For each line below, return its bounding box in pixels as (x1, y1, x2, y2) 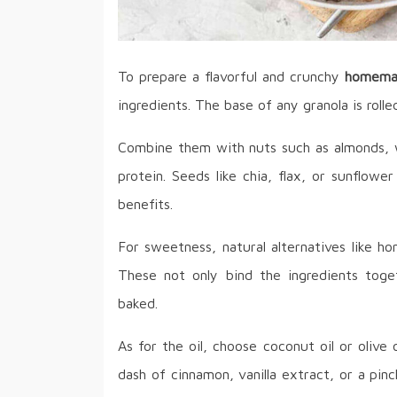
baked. (118, 294, 158, 311)
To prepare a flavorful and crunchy (118, 67, 346, 84)
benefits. (118, 195, 173, 212)
